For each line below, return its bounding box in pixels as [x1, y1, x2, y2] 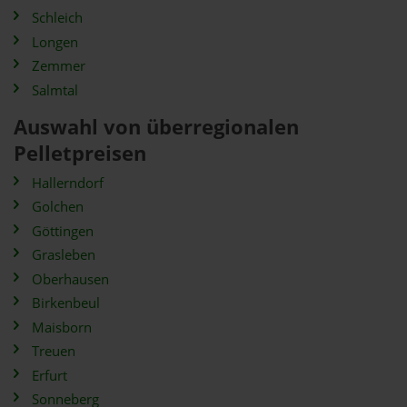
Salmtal [32, 80, 78, 100]
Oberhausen [32, 269, 109, 289]
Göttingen [32, 221, 94, 241]
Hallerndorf [32, 173, 104, 193]
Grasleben [32, 245, 95, 264]
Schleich [32, 8, 83, 27]
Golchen [32, 197, 84, 216]
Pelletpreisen [14, 138, 146, 167]
